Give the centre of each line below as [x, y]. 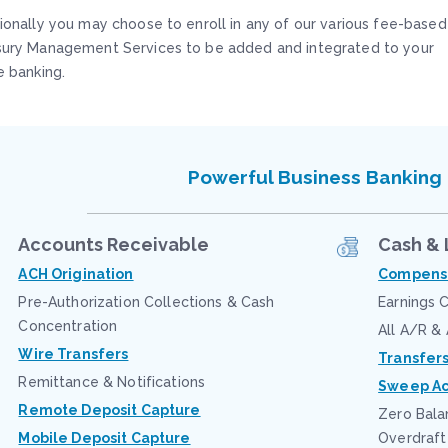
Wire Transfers [73, 354]
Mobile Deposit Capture [104, 438]
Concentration [68, 326]
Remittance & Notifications [112, 382]
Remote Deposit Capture [109, 410]
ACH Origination [76, 274]
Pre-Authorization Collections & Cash [146, 302]
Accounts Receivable [114, 244]
